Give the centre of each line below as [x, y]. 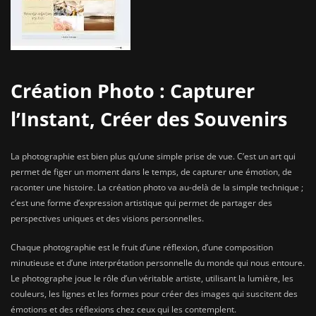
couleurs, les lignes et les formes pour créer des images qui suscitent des [154, 294]
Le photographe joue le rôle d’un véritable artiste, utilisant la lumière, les [152, 279]
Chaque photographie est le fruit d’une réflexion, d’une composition [142, 248]
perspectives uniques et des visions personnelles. [107, 219]
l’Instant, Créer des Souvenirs [149, 119]
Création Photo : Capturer [133, 90]
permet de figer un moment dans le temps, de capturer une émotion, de [151, 172]
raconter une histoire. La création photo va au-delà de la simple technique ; [157, 188]
